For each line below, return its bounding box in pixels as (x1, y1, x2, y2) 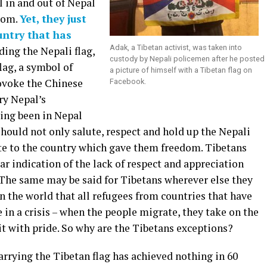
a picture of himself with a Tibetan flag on (110, 66, 252, 75)
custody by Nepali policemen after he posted (110, 54, 265, 64)
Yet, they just (20, 12, 86, 26)
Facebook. (110, 77, 146, 86)
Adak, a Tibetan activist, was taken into (110, 43, 242, 52)
